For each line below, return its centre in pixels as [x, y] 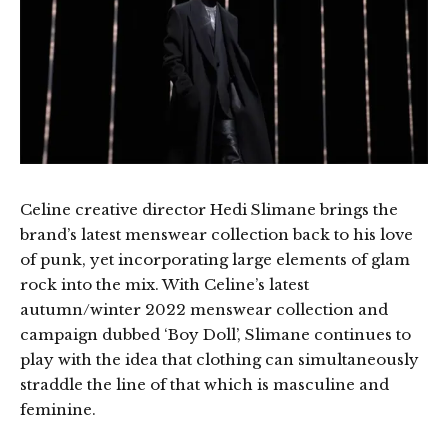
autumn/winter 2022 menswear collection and [204, 310]
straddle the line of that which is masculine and [204, 385]
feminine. [58, 410]
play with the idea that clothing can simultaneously [219, 360]
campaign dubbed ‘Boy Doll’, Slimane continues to [215, 335]
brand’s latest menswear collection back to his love [216, 235]
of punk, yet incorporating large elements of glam [215, 260]
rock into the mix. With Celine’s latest [164, 285]
